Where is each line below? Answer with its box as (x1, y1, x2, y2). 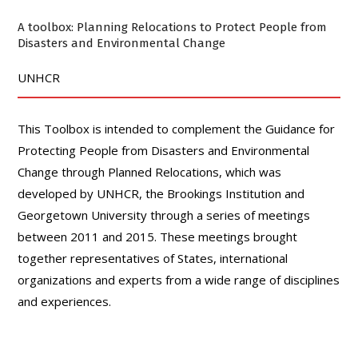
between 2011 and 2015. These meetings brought (18, 229, 298, 245)
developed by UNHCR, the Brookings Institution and (18, 185, 305, 201)
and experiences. (18, 293, 112, 309)
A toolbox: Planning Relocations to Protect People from (18, 20, 328, 34)
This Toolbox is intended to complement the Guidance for (18, 121, 336, 137)
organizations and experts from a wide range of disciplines (18, 272, 340, 288)
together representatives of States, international (18, 250, 288, 266)
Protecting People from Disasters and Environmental (18, 142, 310, 158)
